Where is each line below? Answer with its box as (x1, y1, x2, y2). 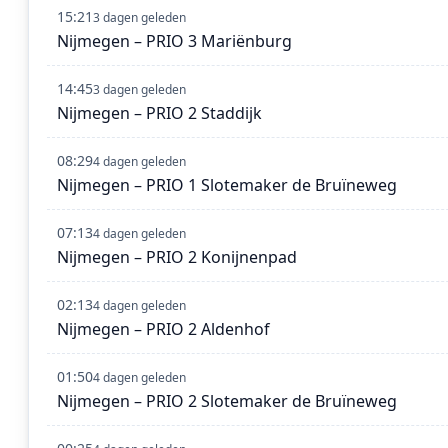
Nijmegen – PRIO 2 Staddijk (57, 102, 262, 125)
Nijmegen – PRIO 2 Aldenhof (57, 318, 270, 341)
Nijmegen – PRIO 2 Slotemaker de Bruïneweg (57, 390, 397, 413)
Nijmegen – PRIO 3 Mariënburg (57, 30, 292, 53)
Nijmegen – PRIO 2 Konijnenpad (57, 246, 297, 269)
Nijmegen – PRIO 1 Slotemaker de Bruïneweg (57, 174, 397, 197)
